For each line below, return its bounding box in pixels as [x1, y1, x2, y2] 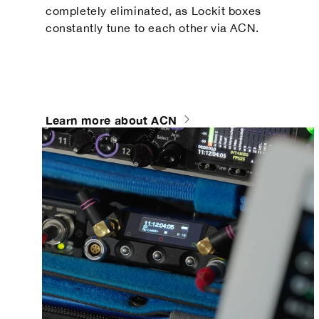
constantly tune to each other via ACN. [46, 21, 259, 34]
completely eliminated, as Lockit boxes [46, 4, 261, 17]
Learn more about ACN [46, 113, 177, 127]
